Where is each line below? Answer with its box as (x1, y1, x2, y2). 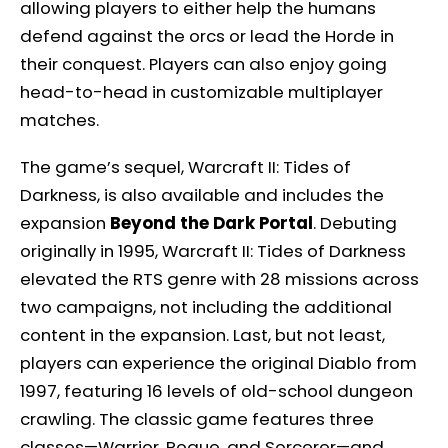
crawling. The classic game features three (20, 407, 374, 432)
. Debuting (313, 211, 397, 236)
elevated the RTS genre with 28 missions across (20, 267, 419, 292)
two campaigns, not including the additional (20, 295, 392, 320)
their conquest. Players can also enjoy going (20, 52, 387, 76)
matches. (20, 108, 99, 132)
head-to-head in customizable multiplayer (20, 80, 383, 104)
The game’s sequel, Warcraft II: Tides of (20, 155, 351, 180)
